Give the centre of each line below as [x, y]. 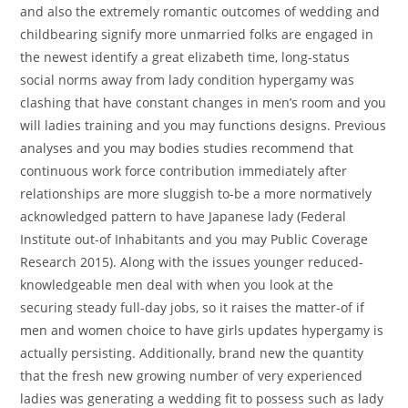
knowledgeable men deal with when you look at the [177, 285]
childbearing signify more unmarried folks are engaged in [197, 35]
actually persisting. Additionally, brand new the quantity [192, 353]
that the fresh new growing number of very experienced [192, 376]
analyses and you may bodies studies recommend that [187, 148]
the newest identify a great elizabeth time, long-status [185, 57]
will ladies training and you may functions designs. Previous [204, 126]
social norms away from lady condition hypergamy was [188, 80]
